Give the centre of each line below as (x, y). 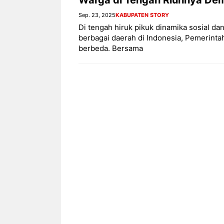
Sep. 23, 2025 (97, 15)
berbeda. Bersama (111, 48)
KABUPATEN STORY (142, 15)
